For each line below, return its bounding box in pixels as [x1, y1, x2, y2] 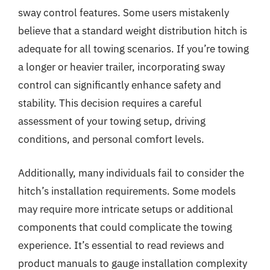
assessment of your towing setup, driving [18, 115, 206, 128]
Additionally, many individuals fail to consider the [18, 166, 244, 180]
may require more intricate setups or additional [18, 202, 233, 216]
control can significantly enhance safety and [18, 78, 221, 92]
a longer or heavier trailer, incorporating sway [18, 60, 225, 74]
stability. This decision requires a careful [18, 96, 202, 110]
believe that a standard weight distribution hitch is [18, 24, 247, 37]
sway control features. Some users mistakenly [18, 6, 229, 19]
